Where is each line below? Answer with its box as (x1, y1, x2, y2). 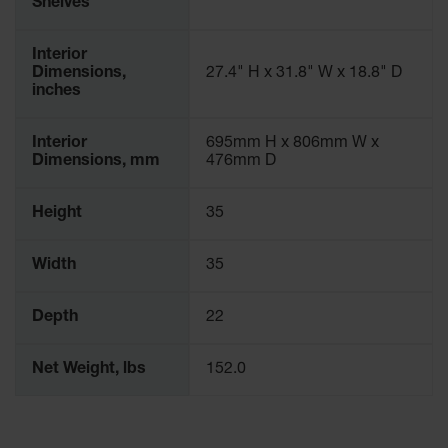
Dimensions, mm (32, 154, 160, 170)
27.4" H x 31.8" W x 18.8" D (206, 66, 402, 82)
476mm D (206, 154, 276, 170)
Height (32, 206, 82, 222)
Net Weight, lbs (32, 362, 146, 378)
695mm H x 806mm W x (206, 136, 379, 152)
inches (32, 84, 81, 100)
